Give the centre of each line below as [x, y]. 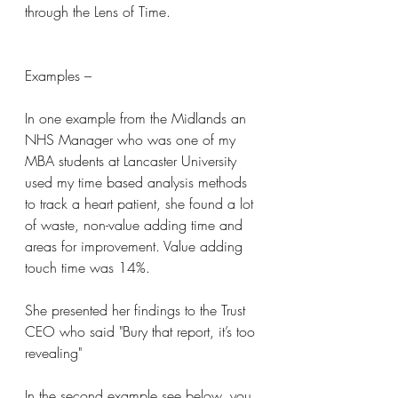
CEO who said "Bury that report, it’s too [142, 331]
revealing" [53, 353]
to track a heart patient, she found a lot [141, 203]
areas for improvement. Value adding [136, 246]
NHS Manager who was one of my [132, 139]
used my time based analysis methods [138, 182]
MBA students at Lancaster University [133, 161]
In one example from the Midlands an [138, 118]
